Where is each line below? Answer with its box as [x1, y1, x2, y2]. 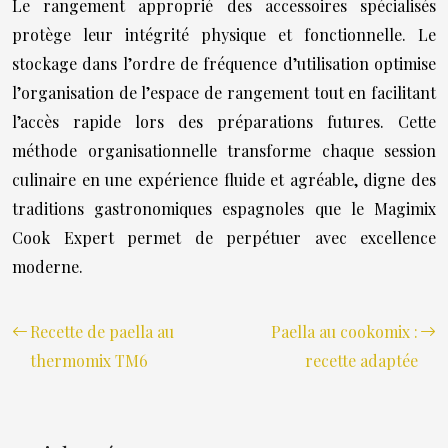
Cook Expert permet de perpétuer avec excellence [12, 227, 436, 248]
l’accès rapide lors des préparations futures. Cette [12, 111, 436, 132]
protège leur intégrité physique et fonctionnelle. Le [12, 24, 436, 45]
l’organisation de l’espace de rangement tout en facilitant [12, 82, 436, 103]
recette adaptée [305, 350, 418, 371]
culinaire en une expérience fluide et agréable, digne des [12, 169, 436, 190]
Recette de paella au [30, 321, 174, 342]
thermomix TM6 [30, 350, 148, 371]
